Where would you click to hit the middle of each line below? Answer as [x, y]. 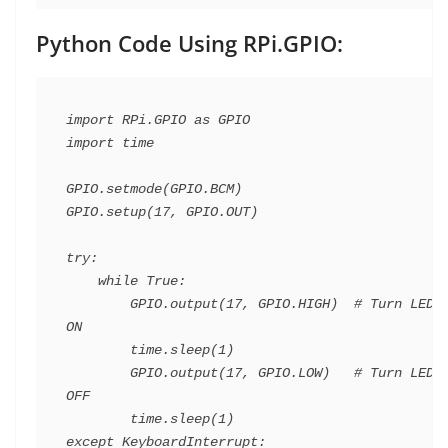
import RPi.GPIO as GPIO [158, 120]
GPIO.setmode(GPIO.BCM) [154, 189]
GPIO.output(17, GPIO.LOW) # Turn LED [98, 373]
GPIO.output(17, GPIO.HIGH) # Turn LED [98, 304]
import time [110, 143]
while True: [82, 281]
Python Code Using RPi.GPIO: [189, 43]
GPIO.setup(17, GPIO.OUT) [162, 212]
